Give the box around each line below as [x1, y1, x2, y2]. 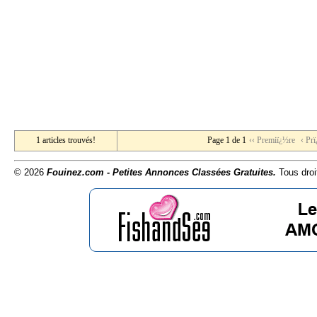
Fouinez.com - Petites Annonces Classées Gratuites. [47, 167, 276, 178]
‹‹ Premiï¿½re [248, 135, 295, 145]
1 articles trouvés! [36, 135, 96, 145]
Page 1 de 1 [207, 135, 246, 145]
